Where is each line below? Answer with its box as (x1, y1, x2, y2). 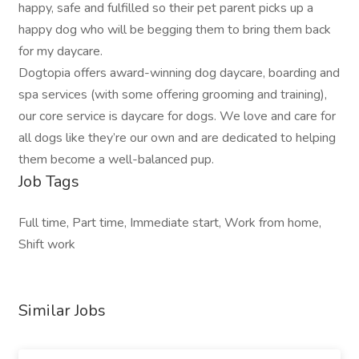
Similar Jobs (18, 300, 106, 321)
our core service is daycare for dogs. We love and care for (18, 107, 336, 125)
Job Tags (18, 171, 79, 192)
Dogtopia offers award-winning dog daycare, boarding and (18, 64, 340, 82)
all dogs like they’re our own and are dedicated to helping (18, 129, 336, 147)
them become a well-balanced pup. (18, 151, 214, 168)
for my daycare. (18, 42, 103, 60)
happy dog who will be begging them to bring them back (18, 21, 331, 38)
